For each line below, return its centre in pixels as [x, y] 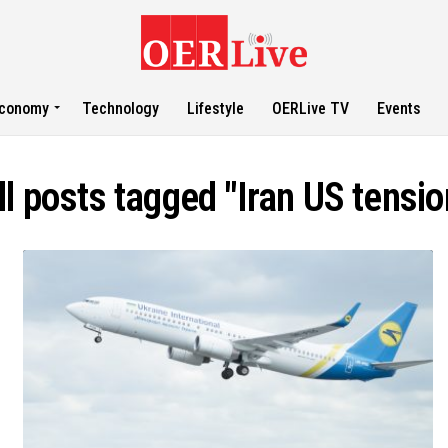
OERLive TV [311, 108]
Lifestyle [216, 108]
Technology [121, 108]
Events [399, 108]
